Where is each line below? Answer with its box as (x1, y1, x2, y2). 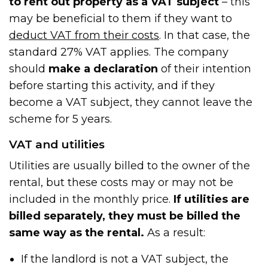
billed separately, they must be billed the (9, 209, 241, 223)
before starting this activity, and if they (9, 78, 215, 92)
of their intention (158, 62, 252, 75)
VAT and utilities (9, 137, 105, 151)
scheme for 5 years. (9, 112, 112, 126)
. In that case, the (159, 28, 251, 42)
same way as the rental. (9, 226, 145, 239)
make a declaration (48, 62, 159, 75)
